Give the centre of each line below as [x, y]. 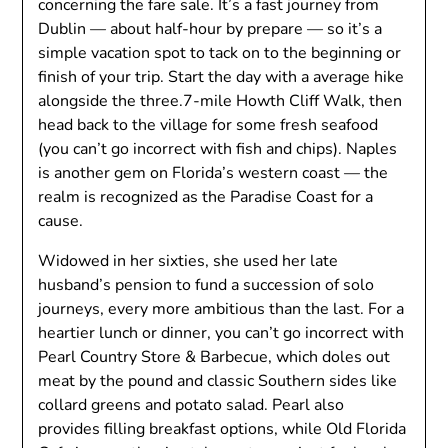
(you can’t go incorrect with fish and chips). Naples [218, 149]
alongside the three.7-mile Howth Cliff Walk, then [220, 101]
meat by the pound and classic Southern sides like [218, 381]
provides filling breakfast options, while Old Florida [222, 429]
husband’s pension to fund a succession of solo [206, 285]
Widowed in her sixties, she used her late [188, 261]
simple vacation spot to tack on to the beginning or [220, 53]
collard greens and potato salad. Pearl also [191, 405]
